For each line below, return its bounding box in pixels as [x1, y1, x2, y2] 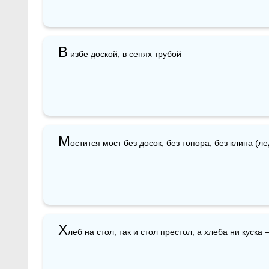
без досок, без [121, 138, 182, 148]
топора [182, 138, 210, 148]
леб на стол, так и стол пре [68, 226, 175, 237]
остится [70, 138, 103, 148]
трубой [154, 49, 181, 59]
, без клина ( [210, 138, 258, 148]
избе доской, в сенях [68, 49, 154, 59]
